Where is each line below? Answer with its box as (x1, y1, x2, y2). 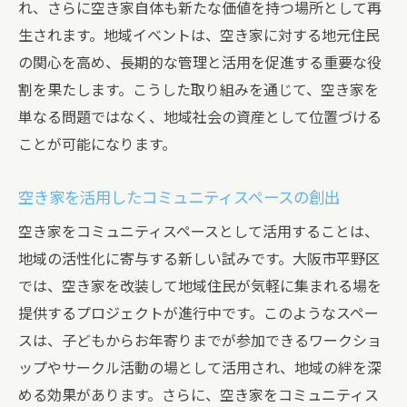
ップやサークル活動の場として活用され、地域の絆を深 (18, 360, 382, 377)
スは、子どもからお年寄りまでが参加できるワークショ (18, 333, 382, 350)
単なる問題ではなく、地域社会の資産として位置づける (18, 109, 382, 126)
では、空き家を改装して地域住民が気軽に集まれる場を (18, 278, 382, 295)
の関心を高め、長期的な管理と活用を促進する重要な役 (18, 55, 382, 72)
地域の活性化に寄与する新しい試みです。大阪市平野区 (18, 251, 380, 268)
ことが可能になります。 (18, 136, 176, 154)
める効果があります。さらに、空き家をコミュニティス (18, 387, 379, 404)
